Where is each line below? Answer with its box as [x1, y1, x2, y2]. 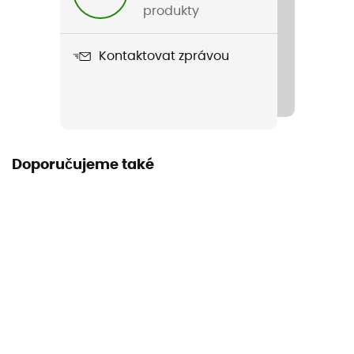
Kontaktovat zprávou [98, 50, 229, 63]
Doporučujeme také [12, 157, 154, 172]
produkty [142, 4, 199, 17]
